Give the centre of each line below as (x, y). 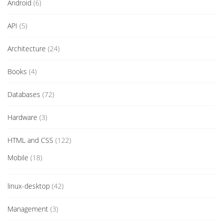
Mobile (18, 158)
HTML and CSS (30, 140)
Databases (24, 95)
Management (28, 209)
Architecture (27, 49)
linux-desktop (29, 186)
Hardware (22, 117)
